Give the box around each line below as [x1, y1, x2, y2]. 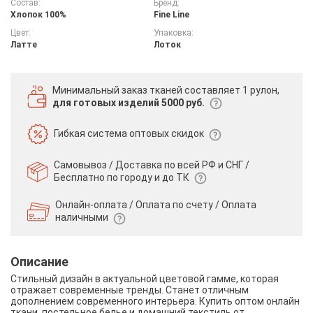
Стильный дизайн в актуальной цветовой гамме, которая [10, 272, 279, 284]
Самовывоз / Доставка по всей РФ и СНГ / [54, 159, 249, 171]
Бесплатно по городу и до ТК [54, 172, 191, 184]
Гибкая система [54, 128, 127, 140]
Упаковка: [153, 27, 194, 38]
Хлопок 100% [10, 9, 66, 20]
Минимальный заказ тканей [52, 84, 184, 96]
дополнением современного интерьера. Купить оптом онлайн [10, 295, 300, 307]
